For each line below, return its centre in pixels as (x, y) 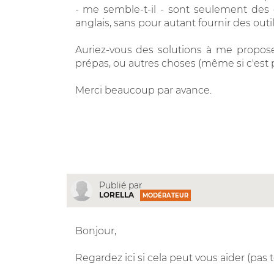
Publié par (120, 186)
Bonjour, (95, 231)
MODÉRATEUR (165, 196)
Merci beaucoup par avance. (143, 90)
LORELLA (116, 195)
